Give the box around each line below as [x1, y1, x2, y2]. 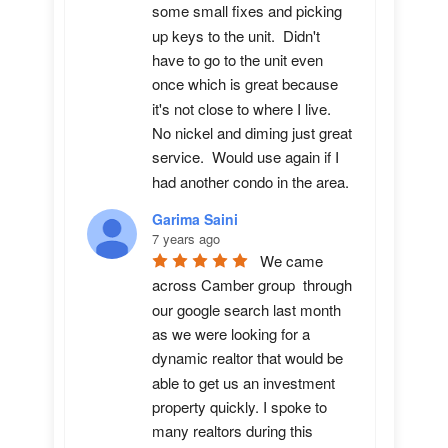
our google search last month [152, 298, 341, 320]
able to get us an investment [152, 371, 335, 393]
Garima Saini [152, 209, 238, 229]
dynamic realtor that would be [152, 347, 343, 369]
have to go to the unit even [152, 49, 323, 71]
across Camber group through [152, 274, 352, 296]
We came [260, 250, 323, 272]
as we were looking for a [152, 323, 310, 345]
